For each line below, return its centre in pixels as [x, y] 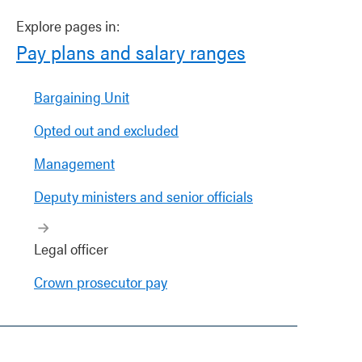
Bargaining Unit [82, 97]
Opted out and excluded [106, 130]
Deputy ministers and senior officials [143, 196]
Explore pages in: [68, 25]
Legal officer [71, 248]
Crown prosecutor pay [101, 282]
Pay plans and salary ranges [131, 52]
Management [74, 163]
